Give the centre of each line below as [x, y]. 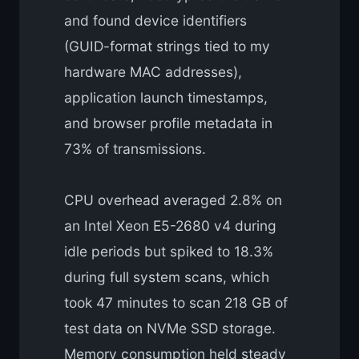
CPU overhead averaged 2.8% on [173, 200]
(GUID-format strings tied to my [167, 46]
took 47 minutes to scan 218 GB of [176, 302]
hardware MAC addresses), [153, 71]
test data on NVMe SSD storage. [170, 328]
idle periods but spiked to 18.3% [169, 251]
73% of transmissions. [135, 148]
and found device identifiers [155, 20]
